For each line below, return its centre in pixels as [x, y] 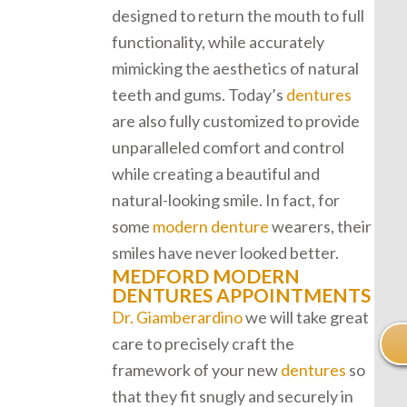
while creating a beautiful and [216, 174]
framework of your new [196, 370]
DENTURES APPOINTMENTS [241, 295]
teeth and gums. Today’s [199, 94]
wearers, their [320, 226]
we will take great [306, 317]
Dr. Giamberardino [177, 317]
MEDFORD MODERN [206, 276]
